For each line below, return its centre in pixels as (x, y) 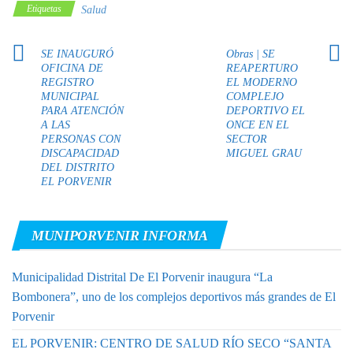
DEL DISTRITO (78, 167)
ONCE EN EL (257, 124)
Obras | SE (250, 54)
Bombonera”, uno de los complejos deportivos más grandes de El (174, 296)
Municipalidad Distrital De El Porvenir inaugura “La (142, 277)
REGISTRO (67, 82)
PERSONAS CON (81, 139)
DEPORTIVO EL (265, 110)
